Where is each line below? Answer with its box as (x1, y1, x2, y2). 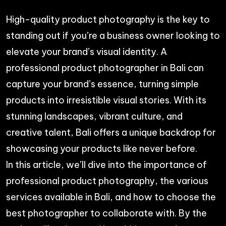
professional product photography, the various (6, 175, 208, 187)
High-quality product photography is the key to (6, 13, 210, 25)
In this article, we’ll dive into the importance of (6, 158, 207, 171)
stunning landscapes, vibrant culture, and (6, 110, 183, 122)
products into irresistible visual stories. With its (6, 94, 206, 106)
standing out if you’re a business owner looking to (6, 29, 220, 41)
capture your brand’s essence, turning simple (6, 78, 199, 90)
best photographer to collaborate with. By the (6, 207, 207, 219)
